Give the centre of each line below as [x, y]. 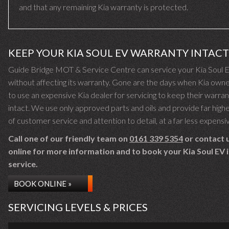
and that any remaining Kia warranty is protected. [104, 7]
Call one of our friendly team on [69, 138]
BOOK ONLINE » [43, 184]
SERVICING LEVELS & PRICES [78, 207]
